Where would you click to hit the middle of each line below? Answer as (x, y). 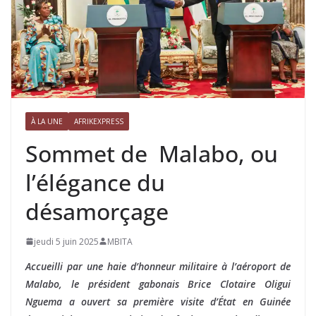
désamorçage (103, 211)
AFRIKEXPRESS (99, 121)
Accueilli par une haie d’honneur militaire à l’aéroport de (158, 266)
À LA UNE (47, 121)
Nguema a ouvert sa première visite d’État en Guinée (158, 301)
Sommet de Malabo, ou (152, 153)
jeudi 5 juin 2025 (66, 241)
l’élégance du (95, 182)
